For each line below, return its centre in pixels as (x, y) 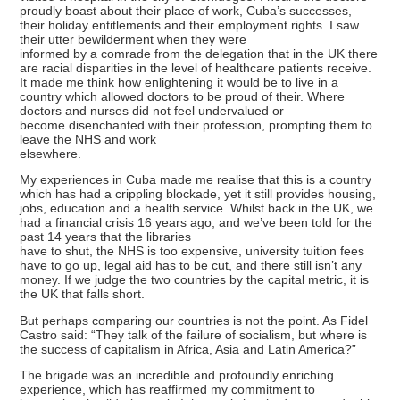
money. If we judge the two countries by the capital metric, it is (195, 280)
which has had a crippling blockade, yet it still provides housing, (198, 194)
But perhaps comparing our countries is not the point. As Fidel (194, 320)
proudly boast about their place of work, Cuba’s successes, (186, 10)
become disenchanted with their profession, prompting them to (196, 125)
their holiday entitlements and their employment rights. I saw (190, 25)
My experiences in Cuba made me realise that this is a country (196, 180)
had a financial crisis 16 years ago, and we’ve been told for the (196, 223)
